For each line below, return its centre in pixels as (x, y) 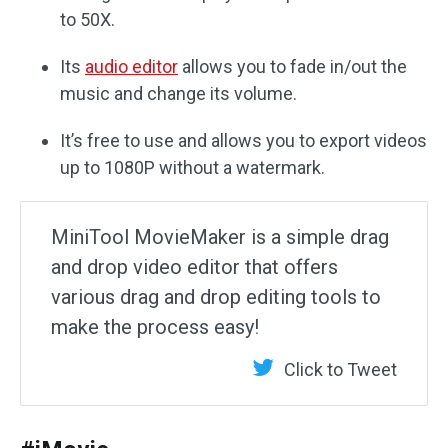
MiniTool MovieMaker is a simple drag (220, 236)
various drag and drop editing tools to (216, 296)
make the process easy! (155, 326)
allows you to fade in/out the (292, 66)
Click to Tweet (340, 369)
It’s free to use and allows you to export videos (243, 140)
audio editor (131, 66)
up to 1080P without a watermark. (192, 167)
